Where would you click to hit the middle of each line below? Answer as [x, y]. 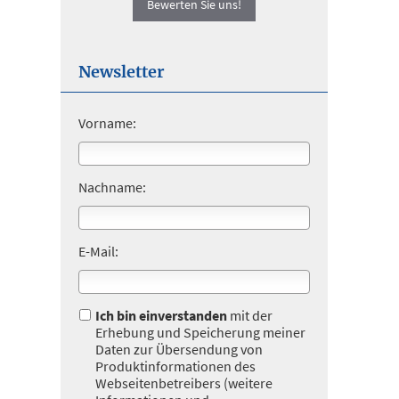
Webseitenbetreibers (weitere [184, 383]
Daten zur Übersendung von [179, 349]
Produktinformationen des [175, 366]
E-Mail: [98, 251]
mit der [250, 315]
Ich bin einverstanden [161, 315]
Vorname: [107, 123]
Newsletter [121, 72]
